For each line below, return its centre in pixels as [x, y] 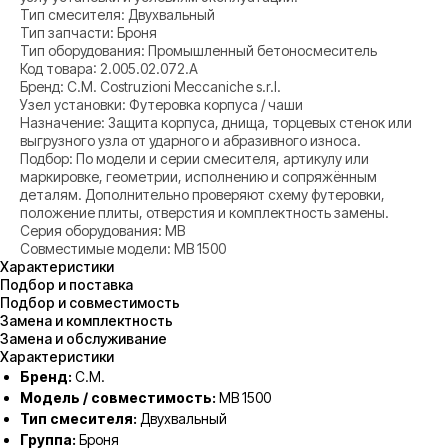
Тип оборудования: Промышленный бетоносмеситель [198, 51]
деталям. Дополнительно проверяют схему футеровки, [202, 195]
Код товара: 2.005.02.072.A [109, 69]
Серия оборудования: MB [102, 231]
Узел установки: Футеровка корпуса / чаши [161, 105]
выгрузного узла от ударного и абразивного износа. [190, 141]
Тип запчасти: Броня [88, 33]
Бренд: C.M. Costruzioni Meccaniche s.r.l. [150, 87]
